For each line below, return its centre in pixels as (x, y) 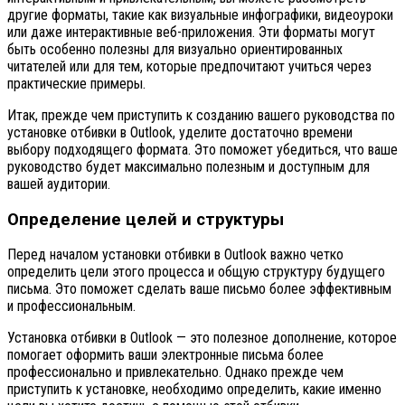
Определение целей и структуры (146, 219)
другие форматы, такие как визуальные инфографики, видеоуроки (200, 14)
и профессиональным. (71, 306)
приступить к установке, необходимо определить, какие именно (194, 390)
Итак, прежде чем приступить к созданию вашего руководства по (201, 115)
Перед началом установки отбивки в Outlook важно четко (175, 255)
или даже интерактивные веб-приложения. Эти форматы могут (191, 32)
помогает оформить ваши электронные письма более (165, 355)
